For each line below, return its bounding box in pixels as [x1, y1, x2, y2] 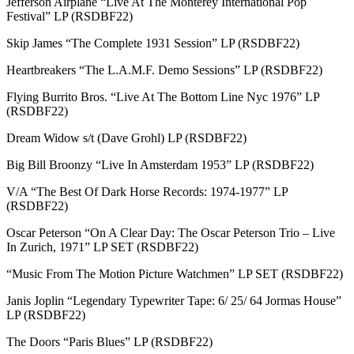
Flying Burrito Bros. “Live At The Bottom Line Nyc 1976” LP [6, 89, 319, 104]
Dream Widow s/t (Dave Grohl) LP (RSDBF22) [6, 130, 247, 145]
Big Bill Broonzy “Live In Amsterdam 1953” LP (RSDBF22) [6, 157, 314, 171]
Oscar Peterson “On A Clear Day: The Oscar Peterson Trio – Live [6, 225, 335, 239]
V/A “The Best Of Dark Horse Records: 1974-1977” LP [6, 184, 288, 198]
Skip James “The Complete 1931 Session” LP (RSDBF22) [6, 36, 299, 50]
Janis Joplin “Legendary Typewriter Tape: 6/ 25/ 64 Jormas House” [6, 293, 341, 307]
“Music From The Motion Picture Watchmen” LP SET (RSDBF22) [6, 266, 343, 281]
